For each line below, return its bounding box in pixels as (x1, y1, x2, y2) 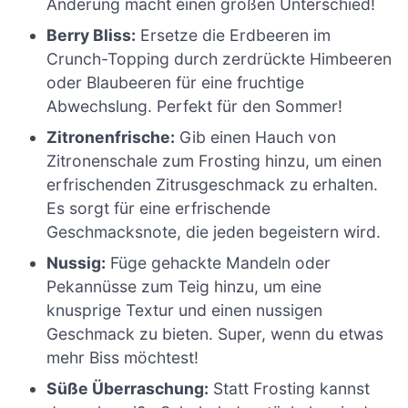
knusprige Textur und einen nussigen (46, 301, 323, 321)
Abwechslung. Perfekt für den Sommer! (46, 97, 343, 117)
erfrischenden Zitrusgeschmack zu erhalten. (46, 175, 379, 195)
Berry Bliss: (46, 25, 137, 46)
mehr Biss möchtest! (46, 348, 199, 368)
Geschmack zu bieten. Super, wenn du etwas (46, 324, 384, 344)
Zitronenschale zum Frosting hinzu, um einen (46, 151, 382, 171)
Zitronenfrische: (46, 127, 176, 148)
